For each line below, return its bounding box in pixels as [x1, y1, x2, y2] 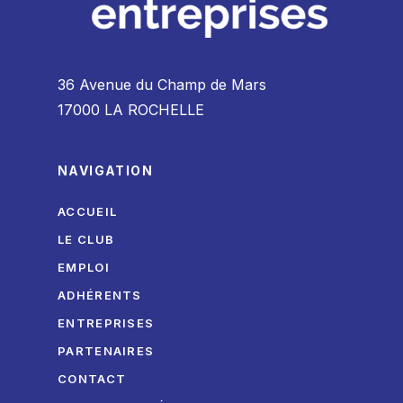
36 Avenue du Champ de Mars [58, 76, 266, 94]
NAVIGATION [58, 163, 153, 178]
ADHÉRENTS [58, 288, 142, 302]
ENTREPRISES [58, 316, 155, 330]
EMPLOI [58, 260, 110, 274]
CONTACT [58, 372, 127, 386]
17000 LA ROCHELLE [58, 101, 204, 119]
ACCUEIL [58, 204, 118, 219]
